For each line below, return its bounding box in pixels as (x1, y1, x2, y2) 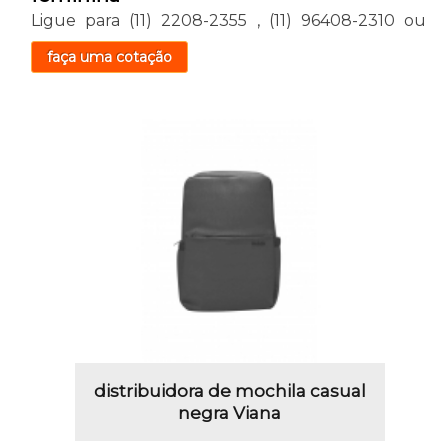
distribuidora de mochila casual (93, 381, 366, 402)
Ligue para (30, 10, 130, 30)
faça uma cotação (46, 47, 172, 66)
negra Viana (178, 403, 282, 424)
